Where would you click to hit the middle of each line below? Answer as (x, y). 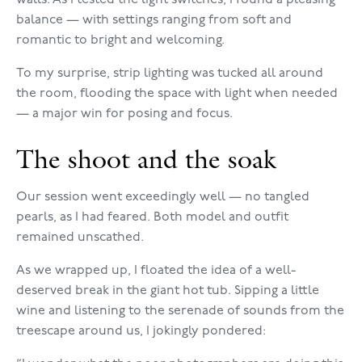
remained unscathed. (80, 238)
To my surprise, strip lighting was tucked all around (170, 74)
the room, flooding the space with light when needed (177, 94)
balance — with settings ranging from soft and (154, 20)
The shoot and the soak (146, 159)
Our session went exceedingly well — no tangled (163, 197)
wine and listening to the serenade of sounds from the (180, 311)
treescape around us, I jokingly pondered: (141, 331)
